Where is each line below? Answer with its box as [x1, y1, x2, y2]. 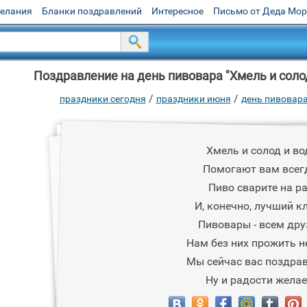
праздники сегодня [59, 93, 146, 104]
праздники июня [156, 93, 231, 104]
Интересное [151, 5, 204, 16]
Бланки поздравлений [42, 5, 142, 16]
